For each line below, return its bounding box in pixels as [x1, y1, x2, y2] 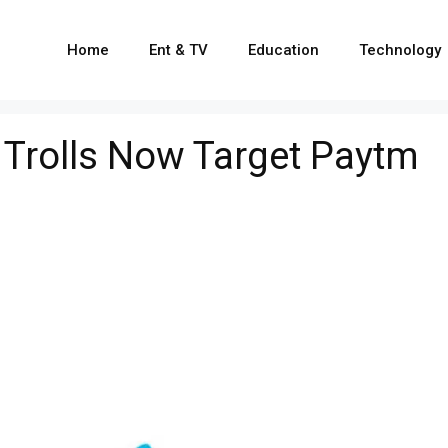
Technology [359, 41, 441, 59]
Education [248, 41, 319, 59]
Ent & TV [149, 41, 208, 59]
